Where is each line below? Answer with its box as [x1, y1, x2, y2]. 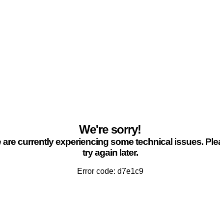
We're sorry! [79, 123, 141, 136]
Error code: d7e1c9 [77, 167, 143, 175]
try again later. [82, 147, 138, 158]
